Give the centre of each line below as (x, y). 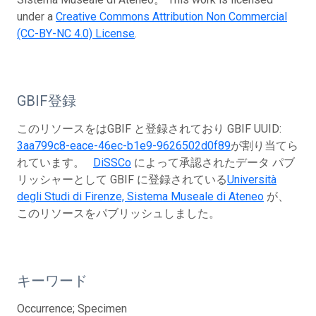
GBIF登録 (47, 101)
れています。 (55, 163)
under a (36, 17)
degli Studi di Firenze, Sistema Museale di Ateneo (140, 197)
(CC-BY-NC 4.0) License (76, 34)
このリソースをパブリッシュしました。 (119, 214)
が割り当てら (265, 146)
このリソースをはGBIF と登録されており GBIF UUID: (149, 129)
